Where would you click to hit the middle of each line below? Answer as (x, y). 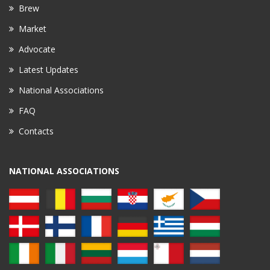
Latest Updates (49, 69)
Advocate (37, 49)
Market (33, 28)
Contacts (36, 131)
